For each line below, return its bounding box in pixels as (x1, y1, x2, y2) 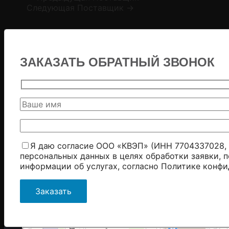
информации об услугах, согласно (20, 161, 161, 172)
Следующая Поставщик (27, 3, 126, 13)
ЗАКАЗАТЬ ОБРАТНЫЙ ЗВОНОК (20, 55, 215, 69)
